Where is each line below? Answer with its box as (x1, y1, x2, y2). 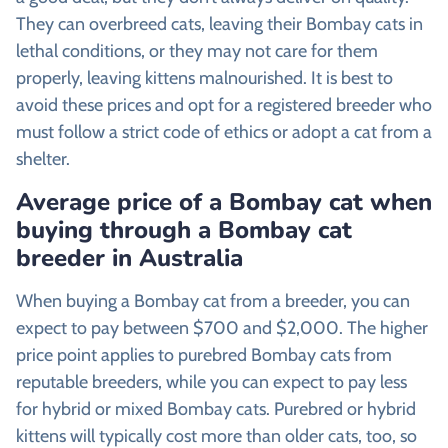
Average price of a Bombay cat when (16, 185, 432, 218)
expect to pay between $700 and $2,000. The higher (16, 316, 428, 339)
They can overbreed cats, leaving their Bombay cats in (16, 13, 423, 36)
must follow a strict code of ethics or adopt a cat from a (16, 121, 432, 144)
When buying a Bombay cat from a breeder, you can (16, 289, 410, 312)
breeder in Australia (16, 241, 243, 274)
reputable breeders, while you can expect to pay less (16, 370, 407, 393)
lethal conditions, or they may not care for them (16, 40, 378, 63)
